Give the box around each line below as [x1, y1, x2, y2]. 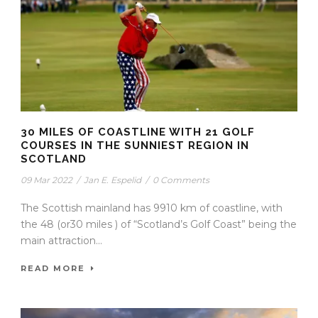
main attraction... [21, 234, 102, 247]
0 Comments [153, 174, 209, 185]
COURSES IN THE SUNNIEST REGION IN [21, 138, 249, 152]
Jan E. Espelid [84, 174, 141, 185]
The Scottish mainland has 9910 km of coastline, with [21, 201, 283, 214]
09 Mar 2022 [21, 174, 72, 185]
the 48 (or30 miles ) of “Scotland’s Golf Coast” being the [21, 217, 297, 231]
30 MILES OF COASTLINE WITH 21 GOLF [21, 125, 255, 138]
